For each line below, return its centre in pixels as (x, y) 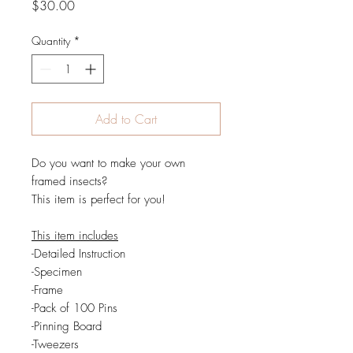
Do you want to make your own (108, 163)
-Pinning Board (67, 327)
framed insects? (69, 182)
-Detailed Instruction (78, 254)
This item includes (75, 236)
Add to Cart (126, 119)
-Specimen (57, 272)
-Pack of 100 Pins (74, 308)
